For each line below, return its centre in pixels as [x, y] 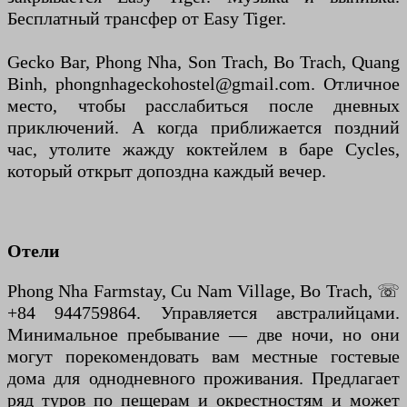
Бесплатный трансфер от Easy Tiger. [147, 19]
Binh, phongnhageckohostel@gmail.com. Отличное [203, 84]
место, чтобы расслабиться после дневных [203, 106]
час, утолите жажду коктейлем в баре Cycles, [203, 149]
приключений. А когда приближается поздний [203, 128]
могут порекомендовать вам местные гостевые [203, 357]
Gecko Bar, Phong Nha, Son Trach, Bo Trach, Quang [203, 62]
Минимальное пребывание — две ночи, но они [203, 335]
